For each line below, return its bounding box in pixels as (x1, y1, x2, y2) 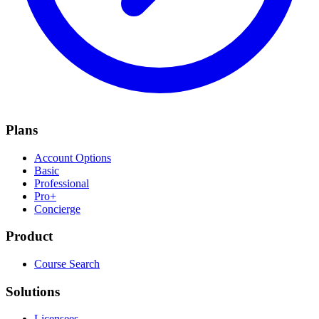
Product (6, 229, 53, 244)
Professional (34, 177, 89, 189)
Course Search (34, 258, 100, 271)
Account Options (34, 151, 111, 164)
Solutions (6, 283, 60, 299)
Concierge (34, 202, 80, 215)
